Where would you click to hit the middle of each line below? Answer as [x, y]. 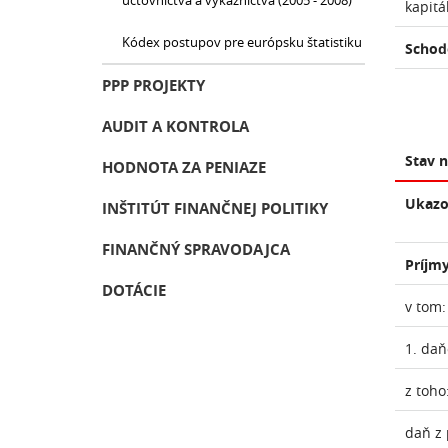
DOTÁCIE [134, 290]
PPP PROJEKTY [153, 85]
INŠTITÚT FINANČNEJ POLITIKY [215, 208]
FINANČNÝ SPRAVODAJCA [196, 249]
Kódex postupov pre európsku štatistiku [242, 42]
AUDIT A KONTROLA [175, 126]
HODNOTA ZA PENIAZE [184, 167]
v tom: [425, 306]
